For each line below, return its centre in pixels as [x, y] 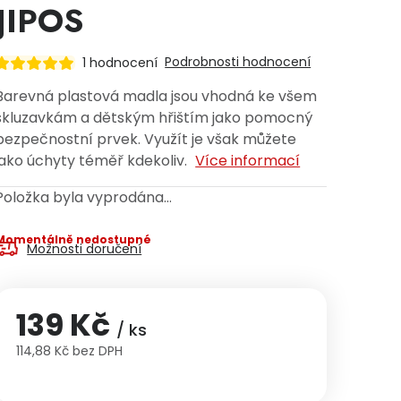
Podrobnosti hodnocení [238, 62]
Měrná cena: [60, 370]
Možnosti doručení [85, 249]
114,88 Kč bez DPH [70, 351]
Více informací [248, 161]
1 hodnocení [120, 62]
